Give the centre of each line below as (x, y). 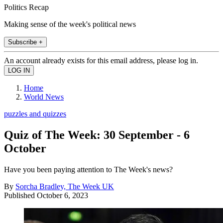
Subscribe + (25, 42)
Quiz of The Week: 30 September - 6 (97, 135)
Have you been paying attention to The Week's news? (88, 169)
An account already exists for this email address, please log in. (101, 60)
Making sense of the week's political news (70, 24)
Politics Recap (26, 7)
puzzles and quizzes (35, 113)
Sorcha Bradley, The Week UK (65, 186)
